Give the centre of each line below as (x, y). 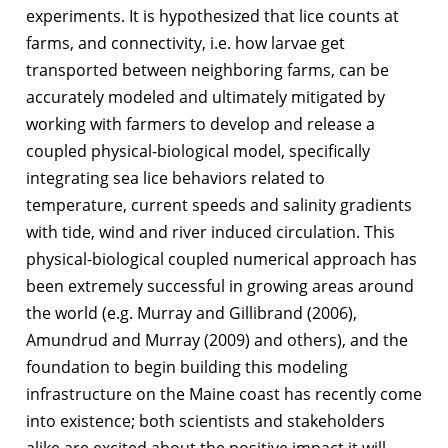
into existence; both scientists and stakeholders (205, 421)
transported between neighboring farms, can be (207, 70)
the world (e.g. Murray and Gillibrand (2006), (191, 313)
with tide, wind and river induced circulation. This (210, 232)
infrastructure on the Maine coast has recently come (224, 394)
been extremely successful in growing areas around (220, 286)
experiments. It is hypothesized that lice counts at (212, 16)
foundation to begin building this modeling (187, 367)
